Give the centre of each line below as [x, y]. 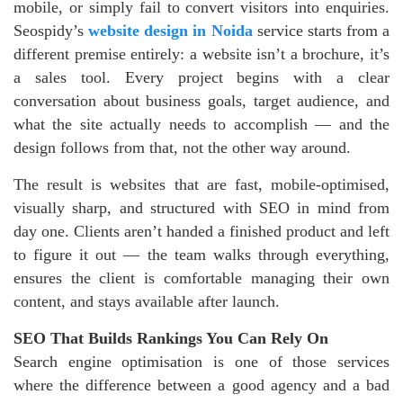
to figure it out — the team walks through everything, [201, 255]
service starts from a [321, 31]
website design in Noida [170, 31]
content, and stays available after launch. [147, 302]
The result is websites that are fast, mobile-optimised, [201, 185]
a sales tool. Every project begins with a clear [201, 78]
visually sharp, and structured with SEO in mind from [201, 208]
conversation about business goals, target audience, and [201, 101]
